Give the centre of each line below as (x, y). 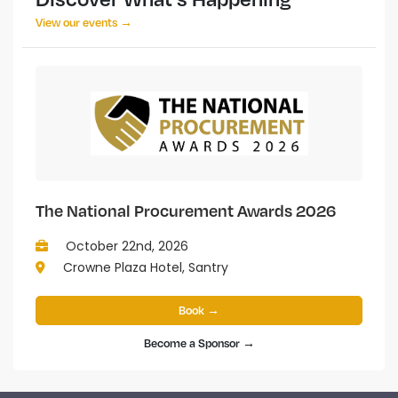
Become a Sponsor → (199, 343)
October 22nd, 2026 (125, 247)
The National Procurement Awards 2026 (186, 211)
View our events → (84, 23)
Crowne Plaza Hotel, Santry (144, 268)
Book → (199, 310)
